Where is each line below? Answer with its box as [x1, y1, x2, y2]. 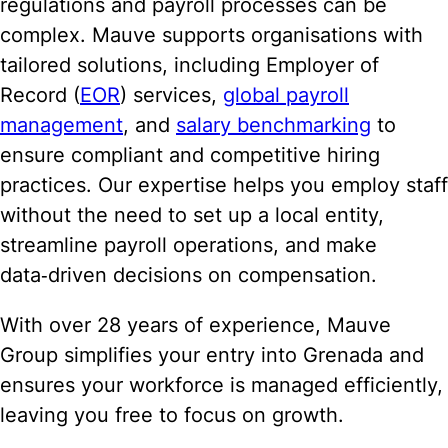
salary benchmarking [176, 113, 371, 138]
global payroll [223, 83, 349, 108]
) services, [120, 83, 223, 108]
